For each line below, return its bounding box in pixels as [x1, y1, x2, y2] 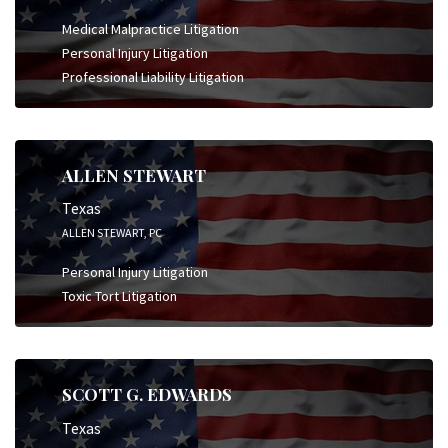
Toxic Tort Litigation [62, 287, 177, 305]
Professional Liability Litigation [62, 67, 244, 86]
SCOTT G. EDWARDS [62, 383, 232, 405]
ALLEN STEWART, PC [62, 225, 162, 240]
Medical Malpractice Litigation [62, 19, 239, 38]
